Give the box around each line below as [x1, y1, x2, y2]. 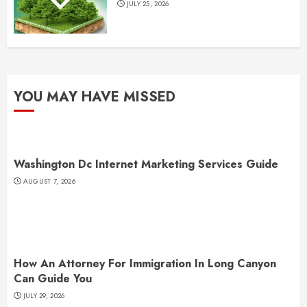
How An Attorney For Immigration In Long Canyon [14, 255, 276, 271]
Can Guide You [14, 270, 92, 286]
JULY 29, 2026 [23, 290, 65, 301]
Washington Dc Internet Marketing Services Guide [14, 156, 278, 172]
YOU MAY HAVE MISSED [14, 86, 175, 107]
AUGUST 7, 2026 [23, 175, 75, 186]
